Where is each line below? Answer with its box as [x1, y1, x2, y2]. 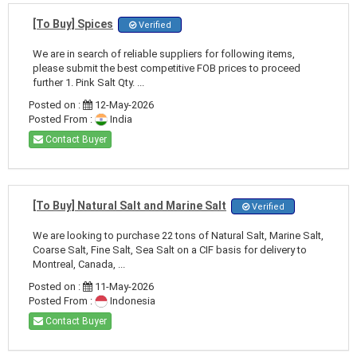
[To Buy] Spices [33, 17, 113, 30]
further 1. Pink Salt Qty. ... [33, 76, 144, 88]
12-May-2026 [92, 98, 154, 111]
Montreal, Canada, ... [33, 257, 125, 270]
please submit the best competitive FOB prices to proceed [33, 61, 300, 74]
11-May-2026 [92, 280, 154, 292]
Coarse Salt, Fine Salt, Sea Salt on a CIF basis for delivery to [33, 243, 307, 256]
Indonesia [108, 294, 155, 307]
